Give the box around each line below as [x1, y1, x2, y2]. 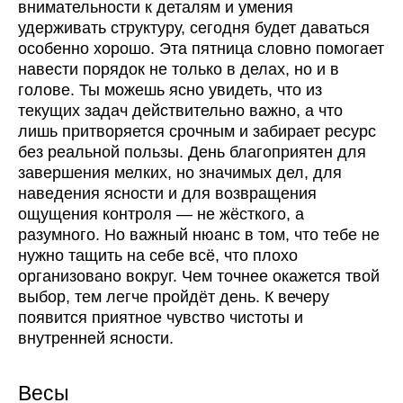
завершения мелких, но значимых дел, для [18, 164, 342, 183]
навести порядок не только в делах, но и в [18, 60, 339, 79]
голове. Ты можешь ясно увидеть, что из [18, 81, 322, 100]
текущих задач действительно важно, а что [18, 102, 343, 121]
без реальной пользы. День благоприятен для [18, 143, 366, 162]
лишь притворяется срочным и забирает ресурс [18, 122, 376, 141]
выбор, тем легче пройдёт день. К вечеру [18, 288, 329, 307]
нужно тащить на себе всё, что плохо [18, 246, 298, 265]
